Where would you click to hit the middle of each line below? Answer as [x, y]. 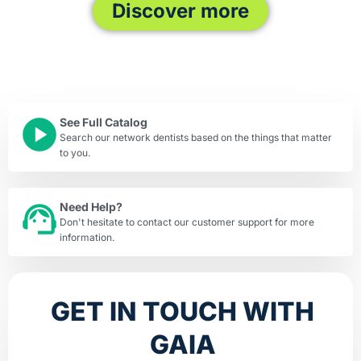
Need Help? [91, 207]
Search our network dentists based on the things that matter [196, 137]
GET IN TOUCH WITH [183, 311]
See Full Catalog [104, 122]
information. [87, 237]
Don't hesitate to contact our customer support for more [187, 222]
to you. [75, 153]
